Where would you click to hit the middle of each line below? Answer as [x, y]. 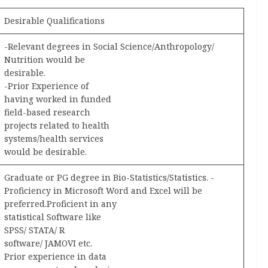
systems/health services [54, 138]
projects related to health [57, 125]
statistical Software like [53, 217]
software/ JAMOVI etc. [48, 243]
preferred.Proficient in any [60, 203]
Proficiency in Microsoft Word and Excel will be [103, 190]
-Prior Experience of [46, 86]
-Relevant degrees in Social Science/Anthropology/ [109, 46]
